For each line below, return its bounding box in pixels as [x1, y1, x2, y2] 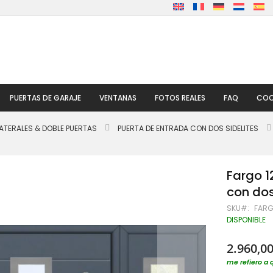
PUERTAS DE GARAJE [10, 93, 81, 104]
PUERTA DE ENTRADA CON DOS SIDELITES [118, 123, 258, 134]
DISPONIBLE [227, 214, 266, 225]
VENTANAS [99, 93, 136, 104]
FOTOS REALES [155, 93, 205, 104]
